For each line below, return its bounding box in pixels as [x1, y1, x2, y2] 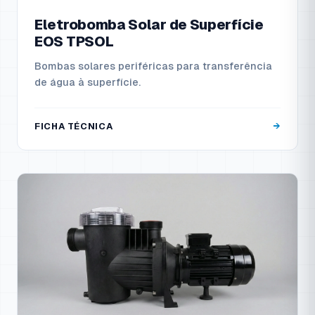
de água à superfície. [34, 77, 141, 89]
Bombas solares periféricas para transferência [34, 60, 272, 72]
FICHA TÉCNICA [34, 121, 113, 132]
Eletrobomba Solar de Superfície [34, 17, 264, 33]
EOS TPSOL [34, 34, 114, 50]
